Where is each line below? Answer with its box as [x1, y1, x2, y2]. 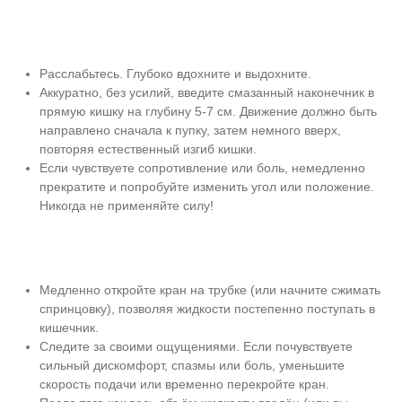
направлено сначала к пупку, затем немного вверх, [39, 123, 341, 137]
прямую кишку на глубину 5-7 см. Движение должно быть [39, 104, 377, 118]
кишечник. [39, 320, 99, 335]
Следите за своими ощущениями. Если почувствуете [39, 339, 353, 354]
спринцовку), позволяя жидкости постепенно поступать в [39, 301, 375, 316]
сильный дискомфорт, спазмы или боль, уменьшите [39, 358, 345, 372]
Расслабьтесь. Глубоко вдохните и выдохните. [39, 66, 311, 81]
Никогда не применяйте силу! [39, 198, 214, 213]
